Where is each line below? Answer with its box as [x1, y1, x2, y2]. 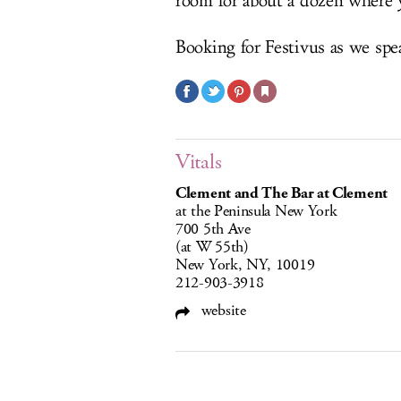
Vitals [175, 148, 222, 176]
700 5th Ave [175, 218, 251, 240]
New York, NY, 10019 [175, 254, 315, 276]
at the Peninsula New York [175, 200, 337, 222]
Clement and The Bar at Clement [175, 183, 388, 204]
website [197, 300, 246, 321]
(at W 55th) [175, 236, 249, 258]
